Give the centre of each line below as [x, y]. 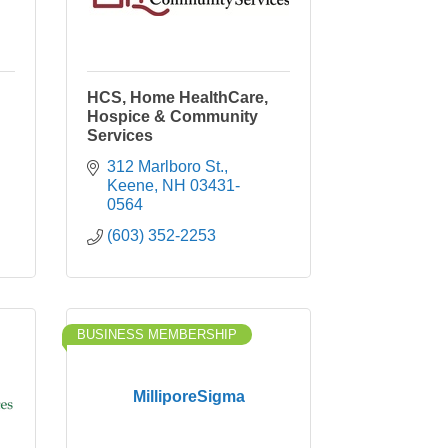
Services [120, 135]
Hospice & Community [172, 116]
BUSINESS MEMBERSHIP [157, 334]
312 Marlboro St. [165, 166]
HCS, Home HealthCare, [177, 97]
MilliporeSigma [188, 396]
